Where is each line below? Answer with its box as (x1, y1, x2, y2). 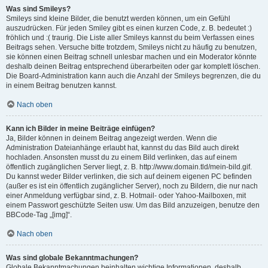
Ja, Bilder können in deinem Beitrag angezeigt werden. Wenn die (6, 134, 217, 142)
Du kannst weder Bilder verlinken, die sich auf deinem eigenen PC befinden (6, 172, 252, 181)
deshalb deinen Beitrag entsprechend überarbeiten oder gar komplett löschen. (6, 62, 260, 71)
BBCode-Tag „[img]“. (6, 211, 72, 219)
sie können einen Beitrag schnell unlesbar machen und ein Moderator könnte (6, 53, 257, 61)
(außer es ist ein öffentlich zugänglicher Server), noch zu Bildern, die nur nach (6, 182, 258, 190)
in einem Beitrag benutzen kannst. (6, 81, 117, 90)
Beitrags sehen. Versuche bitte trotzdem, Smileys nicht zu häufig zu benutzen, (6, 43, 257, 51)
